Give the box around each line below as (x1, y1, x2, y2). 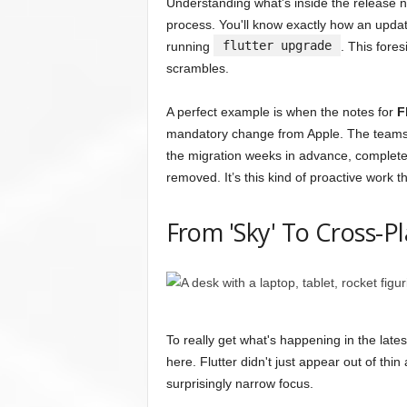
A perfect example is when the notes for (165, 104, 397, 120)
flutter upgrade (222, 38, 332, 54)
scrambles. (165, 61, 229, 76)
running (165, 39, 213, 55)
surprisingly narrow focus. (165, 376, 313, 392)
